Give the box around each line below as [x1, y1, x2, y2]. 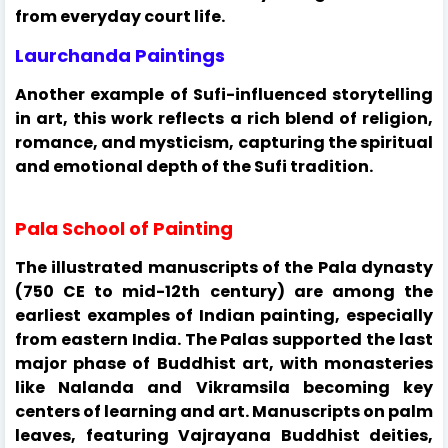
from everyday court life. [15, 4, 225, 28]
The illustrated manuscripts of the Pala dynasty [15, 255, 433, 279]
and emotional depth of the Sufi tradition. [15, 154, 376, 178]
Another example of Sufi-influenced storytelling [15, 82, 433, 106]
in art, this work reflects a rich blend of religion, [15, 106, 433, 130]
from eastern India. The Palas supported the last [15, 327, 433, 351]
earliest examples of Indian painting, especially [15, 303, 433, 327]
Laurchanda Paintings [15, 42, 225, 68]
